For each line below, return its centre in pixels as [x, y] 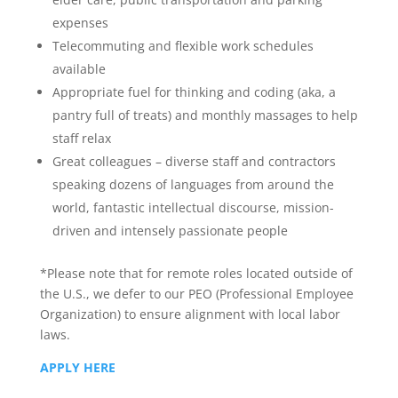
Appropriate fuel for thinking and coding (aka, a [194, 92]
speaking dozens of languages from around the [193, 184]
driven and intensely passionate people [170, 231]
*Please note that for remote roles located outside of [196, 273]
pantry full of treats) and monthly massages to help [205, 115]
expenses [80, 23]
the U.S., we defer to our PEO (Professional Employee [196, 294]
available [79, 69]
